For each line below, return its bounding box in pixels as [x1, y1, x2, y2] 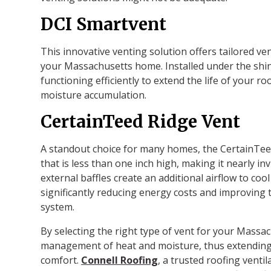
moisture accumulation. [41, 88, 147, 102]
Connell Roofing [81, 253, 158, 267]
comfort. [41, 253, 82, 267]
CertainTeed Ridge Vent [41, 110, 241, 132]
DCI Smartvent [41, 13, 167, 35]
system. [41, 200, 75, 214]
